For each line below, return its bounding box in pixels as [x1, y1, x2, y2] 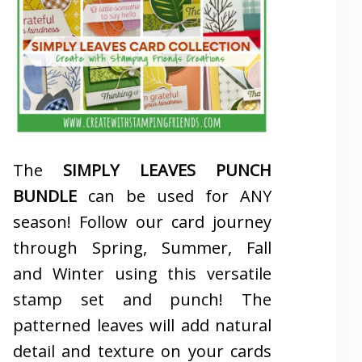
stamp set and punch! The [13, 288, 271, 310]
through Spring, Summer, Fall [13, 236, 271, 259]
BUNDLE [13, 184, 77, 207]
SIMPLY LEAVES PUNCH [63, 158, 272, 181]
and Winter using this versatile [13, 262, 271, 284]
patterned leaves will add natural [13, 314, 271, 336]
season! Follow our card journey [13, 210, 271, 233]
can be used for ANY [77, 184, 271, 207]
